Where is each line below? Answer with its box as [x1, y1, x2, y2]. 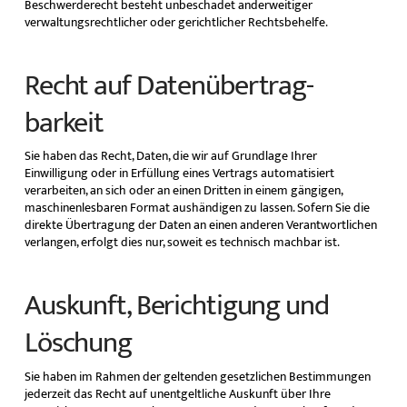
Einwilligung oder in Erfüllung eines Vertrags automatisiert [24, 163, 334, 184]
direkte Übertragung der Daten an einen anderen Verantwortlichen [24, 214, 377, 236]
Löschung [24, 319, 132, 368]
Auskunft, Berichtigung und [24, 282, 329, 331]
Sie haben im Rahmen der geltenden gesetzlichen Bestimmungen [24, 365, 371, 387]
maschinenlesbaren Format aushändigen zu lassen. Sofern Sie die [24, 197, 370, 219]
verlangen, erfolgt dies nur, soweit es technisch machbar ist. [24, 232, 340, 253]
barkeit [24, 98, 104, 147]
